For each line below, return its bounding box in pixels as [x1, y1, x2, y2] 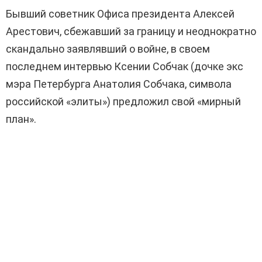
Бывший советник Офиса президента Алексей [6, 8, 235, 20]
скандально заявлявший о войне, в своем [6, 43, 210, 56]
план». [6, 113, 36, 126]
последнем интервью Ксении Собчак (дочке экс [6, 60, 243, 73]
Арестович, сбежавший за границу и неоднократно [6, 25, 256, 38]
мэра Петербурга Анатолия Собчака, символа [6, 78, 232, 91]
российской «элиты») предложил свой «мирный [6, 95, 241, 108]
